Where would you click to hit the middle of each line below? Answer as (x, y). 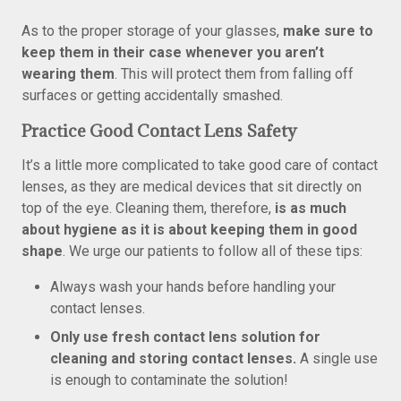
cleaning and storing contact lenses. (173, 358)
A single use (337, 358)
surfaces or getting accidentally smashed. (152, 95)
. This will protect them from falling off (234, 74)
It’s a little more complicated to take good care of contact (200, 165)
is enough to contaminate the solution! (169, 380)
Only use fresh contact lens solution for (185, 337)
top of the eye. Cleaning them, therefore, (148, 208)
